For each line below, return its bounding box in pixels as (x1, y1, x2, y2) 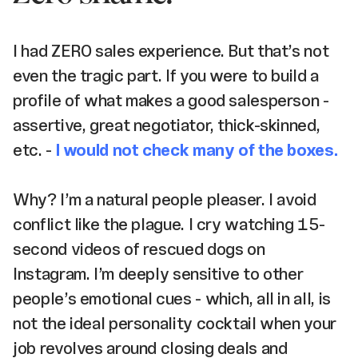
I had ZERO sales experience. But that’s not (13, 41, 329, 60)
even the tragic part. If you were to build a (13, 66, 319, 85)
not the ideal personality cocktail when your (13, 313, 336, 332)
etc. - (13, 140, 52, 159)
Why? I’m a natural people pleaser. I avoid (13, 189, 316, 209)
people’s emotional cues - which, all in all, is (13, 288, 331, 308)
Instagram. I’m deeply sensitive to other (13, 264, 304, 283)
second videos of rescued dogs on (13, 239, 265, 258)
